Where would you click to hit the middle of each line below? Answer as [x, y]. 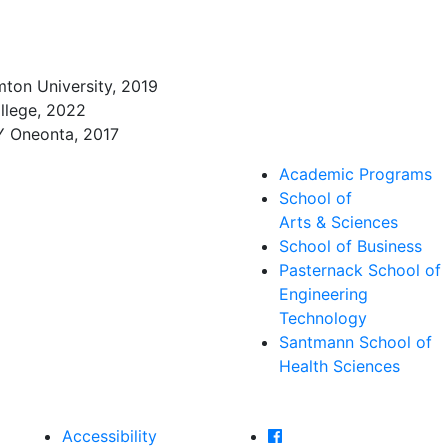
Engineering [323, 294]
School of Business [350, 246]
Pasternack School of [360, 270]
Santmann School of [355, 342]
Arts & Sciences [338, 222]
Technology [323, 318]
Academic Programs [355, 174]
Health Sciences [339, 366]
